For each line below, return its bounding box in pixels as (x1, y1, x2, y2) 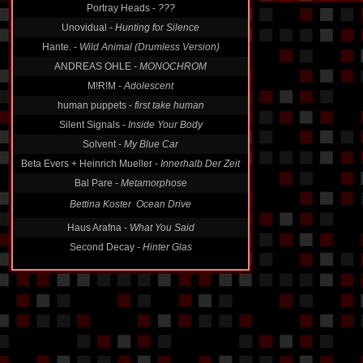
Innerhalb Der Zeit (160, 158, 240, 169)
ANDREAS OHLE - (54, 61, 139, 72)
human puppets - (57, 100, 135, 111)
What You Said (129, 222, 194, 233)
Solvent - (83, 139, 124, 150)
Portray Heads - (86, 2, 158, 14)
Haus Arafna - (66, 222, 130, 233)
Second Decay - (69, 241, 143, 253)
